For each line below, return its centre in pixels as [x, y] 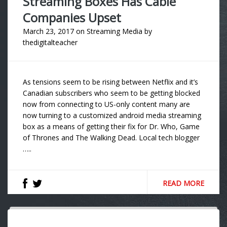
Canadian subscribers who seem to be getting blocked [111, 93]
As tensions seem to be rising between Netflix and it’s [110, 82]
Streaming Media [115, 31]
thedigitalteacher [50, 43]
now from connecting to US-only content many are [106, 104]
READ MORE [183, 183]
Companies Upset [72, 18]
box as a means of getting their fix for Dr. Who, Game [111, 127]
